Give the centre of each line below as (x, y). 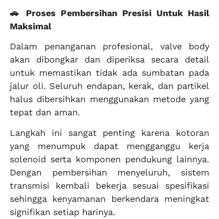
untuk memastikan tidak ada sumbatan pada (109, 73)
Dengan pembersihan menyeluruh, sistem (109, 172)
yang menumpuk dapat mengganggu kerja (109, 146)
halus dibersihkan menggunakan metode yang (109, 99)
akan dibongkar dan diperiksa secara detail (109, 60)
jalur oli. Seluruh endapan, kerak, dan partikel (109, 86)
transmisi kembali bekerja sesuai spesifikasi (109, 185)
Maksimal (31, 26)
